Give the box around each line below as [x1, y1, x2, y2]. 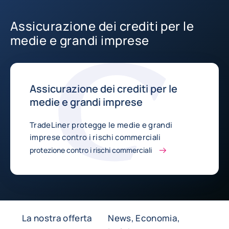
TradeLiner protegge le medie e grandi [30, 120, 173, 130]
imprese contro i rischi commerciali [30, 132, 161, 143]
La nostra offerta [22, 212, 93, 224]
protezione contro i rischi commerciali [30, 145, 152, 155]
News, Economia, [108, 212, 180, 224]
